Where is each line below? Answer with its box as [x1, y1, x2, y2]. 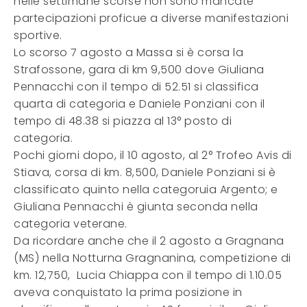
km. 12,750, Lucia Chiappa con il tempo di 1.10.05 [14, 267, 282, 283]
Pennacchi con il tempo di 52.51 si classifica [14, 79, 259, 95]
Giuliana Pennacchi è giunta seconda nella [14, 199, 258, 214]
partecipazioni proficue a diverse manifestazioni [14, 10, 288, 26]
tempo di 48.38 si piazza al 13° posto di [14, 113, 232, 129]
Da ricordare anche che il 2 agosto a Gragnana [14, 233, 284, 249]
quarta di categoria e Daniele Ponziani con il [14, 96, 265, 112]
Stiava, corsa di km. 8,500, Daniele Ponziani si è [14, 164, 276, 180]
